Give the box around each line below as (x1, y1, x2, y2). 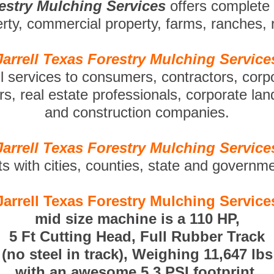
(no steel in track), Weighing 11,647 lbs (1, 246, 273, 262)
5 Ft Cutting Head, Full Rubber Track (9, 228, 265, 245)
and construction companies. (45, 104, 229, 120)
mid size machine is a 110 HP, (34, 210, 240, 227)
